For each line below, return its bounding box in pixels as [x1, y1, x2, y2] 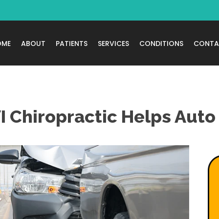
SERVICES [97, 38, 129, 48]
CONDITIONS [139, 38, 183, 48]
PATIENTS [55, 38, 88, 48]
